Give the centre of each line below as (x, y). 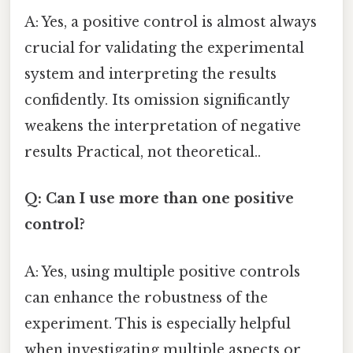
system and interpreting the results (150, 74)
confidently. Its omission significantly (157, 100)
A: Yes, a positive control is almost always (171, 22)
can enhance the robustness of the (146, 297)
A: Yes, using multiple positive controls (162, 271)
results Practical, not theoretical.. (143, 152)
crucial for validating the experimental (164, 48)
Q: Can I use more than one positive (159, 199)
